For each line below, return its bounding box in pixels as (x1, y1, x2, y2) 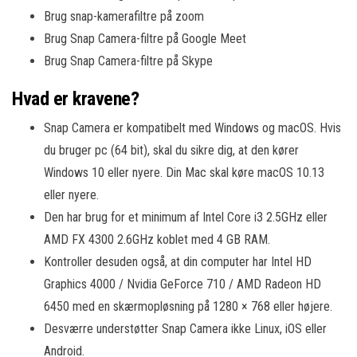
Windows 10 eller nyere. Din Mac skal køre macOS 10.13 (44, 165, 324, 180)
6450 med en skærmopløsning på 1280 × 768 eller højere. (44, 299, 332, 314)
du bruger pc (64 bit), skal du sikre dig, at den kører (44, 143, 299, 158)
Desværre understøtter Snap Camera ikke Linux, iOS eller (44, 321, 327, 336)
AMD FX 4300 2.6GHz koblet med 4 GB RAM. (44, 232, 270, 247)
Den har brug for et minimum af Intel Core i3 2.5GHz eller (44, 210, 328, 225)
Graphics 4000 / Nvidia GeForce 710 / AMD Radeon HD (44, 277, 321, 292)
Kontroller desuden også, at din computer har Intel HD (44, 254, 312, 269)
